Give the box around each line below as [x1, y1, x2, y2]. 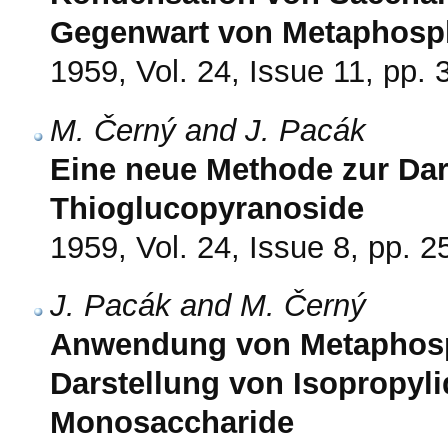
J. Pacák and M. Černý [50, 287, 366, 323]
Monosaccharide [50, 404, 294, 440]
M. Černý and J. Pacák [50, 112, 366, 148]
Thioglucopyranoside [50, 190, 364, 226]
